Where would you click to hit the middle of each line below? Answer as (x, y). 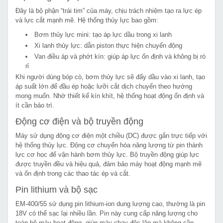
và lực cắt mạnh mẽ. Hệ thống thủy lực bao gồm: (87, 20)
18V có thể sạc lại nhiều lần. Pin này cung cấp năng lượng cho (107, 213)
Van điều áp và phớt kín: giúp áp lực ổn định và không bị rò (120, 56)
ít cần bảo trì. (35, 105)
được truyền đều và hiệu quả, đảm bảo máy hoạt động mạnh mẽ (109, 164)
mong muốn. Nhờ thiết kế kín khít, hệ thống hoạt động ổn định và (110, 96)
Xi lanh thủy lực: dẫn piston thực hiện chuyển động (108, 45)
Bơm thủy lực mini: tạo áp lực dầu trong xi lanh (103, 34)
